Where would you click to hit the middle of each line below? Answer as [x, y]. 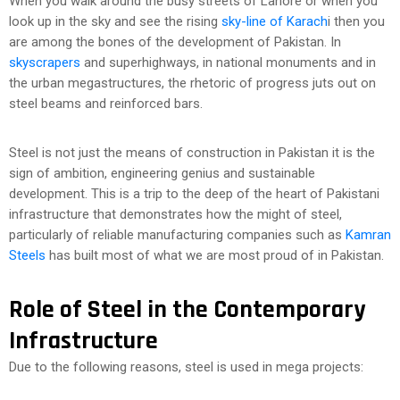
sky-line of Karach [275, 21]
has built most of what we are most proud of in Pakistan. [215, 255]
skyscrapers [45, 62]
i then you [356, 21]
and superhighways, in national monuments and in [228, 62]
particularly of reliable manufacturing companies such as [177, 235]
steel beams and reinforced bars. [106, 104]
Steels [27, 255]
